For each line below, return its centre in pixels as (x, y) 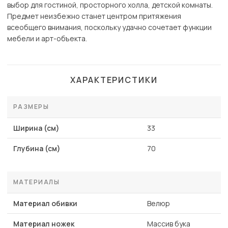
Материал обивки (45, 204)
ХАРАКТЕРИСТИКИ (114, 80)
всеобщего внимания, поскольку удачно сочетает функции (109, 27)
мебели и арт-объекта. (47, 39)
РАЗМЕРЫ (31, 107)
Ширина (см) (36, 128)
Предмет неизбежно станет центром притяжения (94, 16)
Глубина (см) (37, 149)
